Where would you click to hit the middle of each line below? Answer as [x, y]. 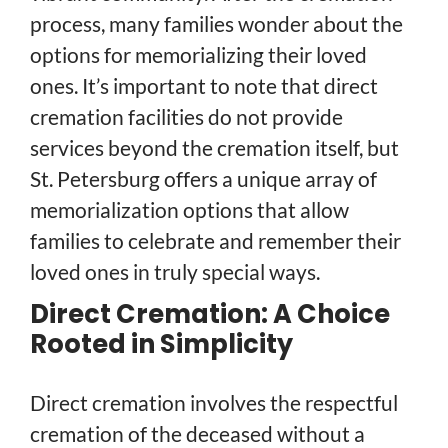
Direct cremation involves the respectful [214, 402]
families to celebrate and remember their [215, 240]
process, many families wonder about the [216, 23]
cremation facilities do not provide [186, 116]
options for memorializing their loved [198, 54]
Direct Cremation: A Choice [210, 313]
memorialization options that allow [189, 209]
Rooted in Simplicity [161, 343]
